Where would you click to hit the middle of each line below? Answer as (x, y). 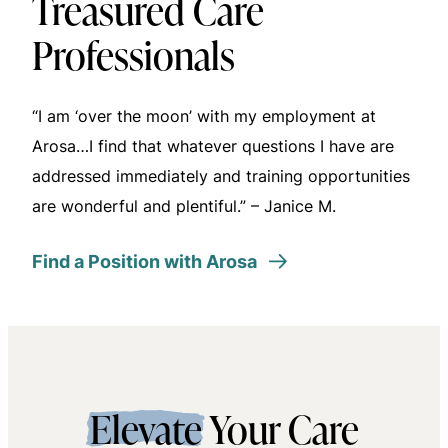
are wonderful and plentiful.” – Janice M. (184, 205)
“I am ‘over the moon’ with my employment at (204, 115)
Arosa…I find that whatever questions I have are (213, 145)
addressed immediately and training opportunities (221, 175)
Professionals (133, 54)
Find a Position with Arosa (144, 260)
